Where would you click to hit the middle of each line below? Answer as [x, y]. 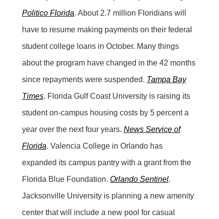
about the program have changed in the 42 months [109, 63]
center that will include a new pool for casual [98, 212]
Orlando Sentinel [139, 179]
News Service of [152, 129]
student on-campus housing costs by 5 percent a [105, 112]
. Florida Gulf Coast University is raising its [117, 96]
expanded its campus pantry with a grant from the [106, 162]
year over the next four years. [73, 129]
